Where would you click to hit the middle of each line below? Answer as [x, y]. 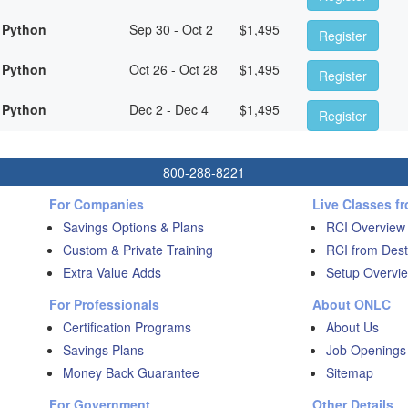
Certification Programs [127, 326]
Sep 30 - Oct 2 [171, 29]
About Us [352, 326]
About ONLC [351, 304]
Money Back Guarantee [131, 372]
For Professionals [104, 304]
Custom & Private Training [138, 249]
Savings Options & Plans [133, 226]
